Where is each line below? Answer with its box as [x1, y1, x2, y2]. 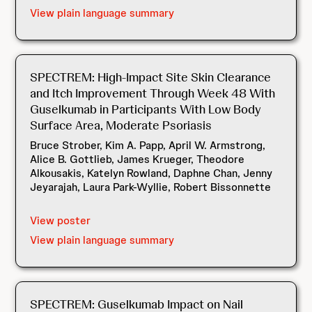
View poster [30, 213, 91, 228]
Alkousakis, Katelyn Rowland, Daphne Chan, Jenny [30, 166, 273, 180]
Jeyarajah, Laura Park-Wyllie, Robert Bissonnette [30, 180, 272, 194]
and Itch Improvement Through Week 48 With [30, 85, 276, 101]
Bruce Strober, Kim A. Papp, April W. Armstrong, [30, 138, 266, 153]
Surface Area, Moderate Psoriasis [30, 117, 212, 133]
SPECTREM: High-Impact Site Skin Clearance [30, 69, 272, 85]
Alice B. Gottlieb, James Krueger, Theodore [30, 152, 245, 166]
